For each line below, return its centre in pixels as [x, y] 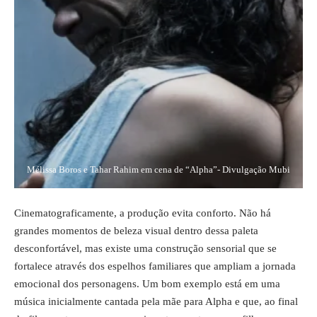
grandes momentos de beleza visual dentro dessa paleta [136, 230]
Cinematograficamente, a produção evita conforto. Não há [143, 213]
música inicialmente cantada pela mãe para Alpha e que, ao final [156, 301]
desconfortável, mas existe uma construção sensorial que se [145, 248]
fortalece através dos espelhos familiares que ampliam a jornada [155, 266]
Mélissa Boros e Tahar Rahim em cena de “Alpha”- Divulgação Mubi [158, 169]
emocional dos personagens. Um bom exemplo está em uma [147, 283]
